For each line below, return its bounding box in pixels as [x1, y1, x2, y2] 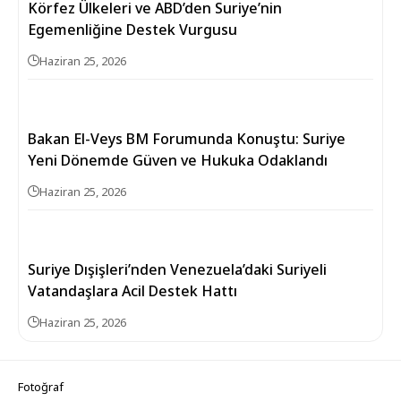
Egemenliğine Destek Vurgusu [28, 20, 237, 40]
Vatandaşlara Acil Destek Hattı [28, 281, 237, 302]
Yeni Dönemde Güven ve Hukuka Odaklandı [28, 150, 328, 171]
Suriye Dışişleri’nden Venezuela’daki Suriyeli [28, 260, 327, 280]
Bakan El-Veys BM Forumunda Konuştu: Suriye [28, 129, 346, 149]
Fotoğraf [18, 379, 64, 396]
